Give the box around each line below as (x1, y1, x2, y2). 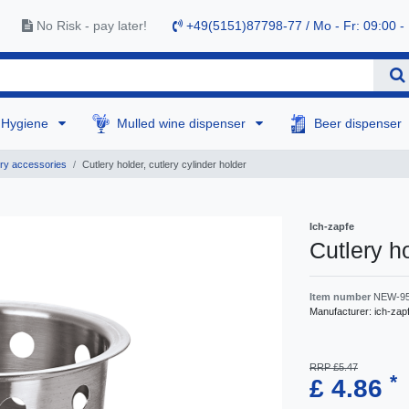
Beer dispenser (314, 116, 406, 131)
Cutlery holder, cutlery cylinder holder (82, 159, 246, 171)
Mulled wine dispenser (117, 116, 250, 131)
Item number (309, 291, 373, 303)
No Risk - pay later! (33, 18, 147, 34)
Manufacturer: (309, 306, 374, 318)
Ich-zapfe (309, 221, 354, 233)
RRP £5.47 (309, 362, 358, 373)
